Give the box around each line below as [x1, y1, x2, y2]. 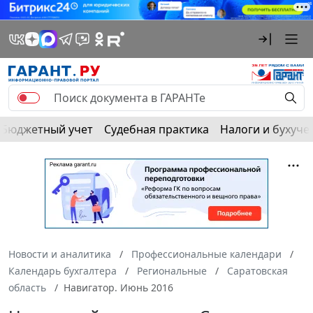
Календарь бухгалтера [8, 263, 117, 277]
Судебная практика [104, 121, 209, 137]
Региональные [137, 263, 207, 277]
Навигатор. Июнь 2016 [64, 280, 173, 294]
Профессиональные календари [131, 247, 282, 261]
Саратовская [227, 263, 288, 277]
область [8, 280, 46, 294]
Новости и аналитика [8, 247, 111, 261]
